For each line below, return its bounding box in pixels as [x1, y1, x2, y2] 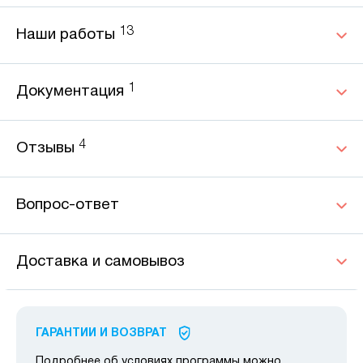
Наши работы [16, 28, 119, 43]
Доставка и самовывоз [16, 254, 185, 270]
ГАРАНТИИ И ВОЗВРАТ [36, 328, 167, 340]
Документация [16, 84, 128, 100]
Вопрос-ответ [16, 198, 119, 213]
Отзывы [16, 141, 75, 156]
